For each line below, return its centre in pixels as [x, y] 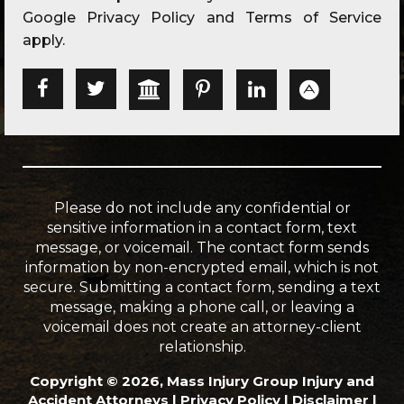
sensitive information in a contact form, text [202, 227]
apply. [44, 41]
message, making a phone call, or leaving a [202, 307]
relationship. [202, 346]
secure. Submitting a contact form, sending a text [202, 287]
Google [55, 18]
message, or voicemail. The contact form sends [202, 247]
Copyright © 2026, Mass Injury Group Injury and [202, 381]
